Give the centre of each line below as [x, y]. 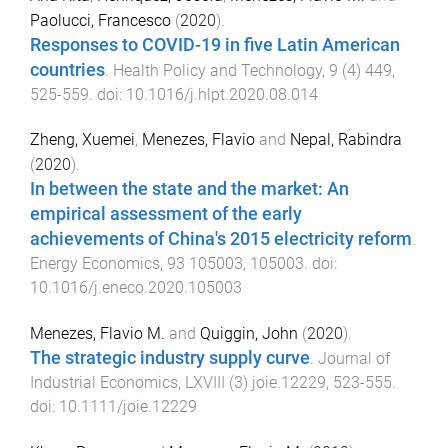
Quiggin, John [249, 333]
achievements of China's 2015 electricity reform [221, 238]
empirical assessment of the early [166, 213]
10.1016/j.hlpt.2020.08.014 [222, 95]
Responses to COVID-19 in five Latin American [215, 45]
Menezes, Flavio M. [97, 333]
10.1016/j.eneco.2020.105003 [136, 287]
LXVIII [205, 382]
